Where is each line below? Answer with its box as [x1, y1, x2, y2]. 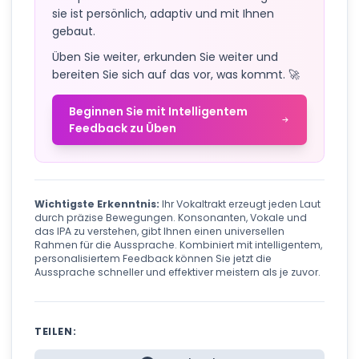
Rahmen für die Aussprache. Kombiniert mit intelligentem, [34, 238, 322, 252]
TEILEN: [34, 325, 77, 339]
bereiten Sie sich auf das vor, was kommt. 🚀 [52, 67, 300, 83]
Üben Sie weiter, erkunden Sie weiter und [52, 49, 278, 66]
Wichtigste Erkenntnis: [34, 197, 159, 212]
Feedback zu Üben [69, 119, 176, 136]
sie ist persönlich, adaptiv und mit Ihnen [52, 5, 274, 22]
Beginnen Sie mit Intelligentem [69, 103, 248, 119]
